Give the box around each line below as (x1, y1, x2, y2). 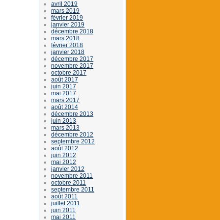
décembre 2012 (51, 131, 94, 138)
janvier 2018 (51, 48, 85, 55)
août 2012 (51, 144, 79, 152)
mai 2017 (51, 89, 77, 97)
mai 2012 (51, 158, 77, 165)
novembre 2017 (51, 62, 94, 69)
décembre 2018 (51, 27, 94, 35)
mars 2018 (51, 34, 80, 42)
